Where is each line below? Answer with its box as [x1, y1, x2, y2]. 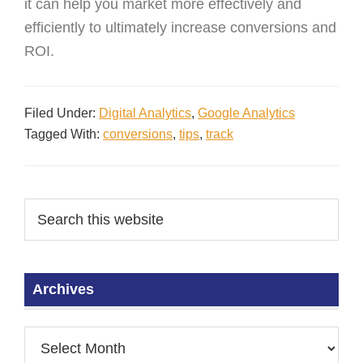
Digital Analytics [99, 105, 191, 120]
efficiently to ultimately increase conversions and [24, 19, 336, 36]
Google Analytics [198, 105, 295, 120]
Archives [32, 280, 94, 297]
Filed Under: [24, 105, 99, 120]
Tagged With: [24, 126, 103, 141]
